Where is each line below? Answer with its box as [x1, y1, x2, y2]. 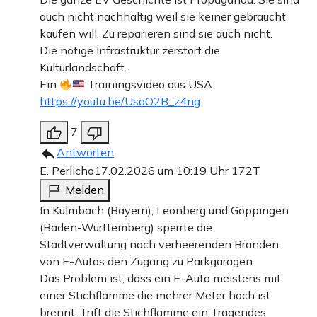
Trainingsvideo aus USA [85, 77, 213, 92]
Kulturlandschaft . [40, 60, 129, 75]
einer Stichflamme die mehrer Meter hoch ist [40, 288, 270, 303]
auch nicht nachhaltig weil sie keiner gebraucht [40, 9, 286, 24]
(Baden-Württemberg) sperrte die [40, 220, 212, 235]
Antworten [57, 145, 114, 160]
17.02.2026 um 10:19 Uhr [94, 163, 231, 178]
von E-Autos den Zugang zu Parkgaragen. [40, 254, 255, 269]
